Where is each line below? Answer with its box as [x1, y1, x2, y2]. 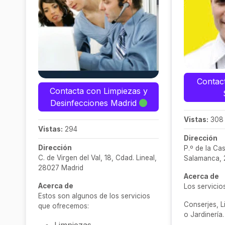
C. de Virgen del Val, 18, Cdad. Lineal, [38, 154, 157, 162]
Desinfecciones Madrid [50, 98, 139, 108]
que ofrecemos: [38, 202, 89, 210]
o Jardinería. [184, 210, 224, 218]
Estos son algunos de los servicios [38, 192, 150, 200]
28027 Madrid [38, 164, 83, 172]
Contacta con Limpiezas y [49, 86, 148, 96]
